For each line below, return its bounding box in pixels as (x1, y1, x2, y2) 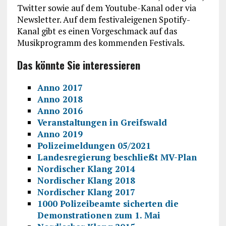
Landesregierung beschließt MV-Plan (37, 151, 197, 163)
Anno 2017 (37, 81, 83, 93)
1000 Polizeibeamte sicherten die (37, 197, 179, 209)
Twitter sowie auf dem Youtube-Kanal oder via (17, 2, 196, 14)
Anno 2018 (37, 93, 83, 105)
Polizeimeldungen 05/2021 (37, 139, 151, 151)
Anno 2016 (37, 104, 83, 117)
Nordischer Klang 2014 (37, 162, 135, 175)
